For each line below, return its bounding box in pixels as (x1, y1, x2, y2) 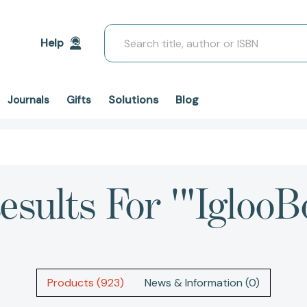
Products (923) (47, 275, 124, 291)
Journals (8, 93, 49, 107)
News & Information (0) (145, 275, 260, 291)
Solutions (108, 93, 158, 107)
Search (104, 25, 139, 39)
